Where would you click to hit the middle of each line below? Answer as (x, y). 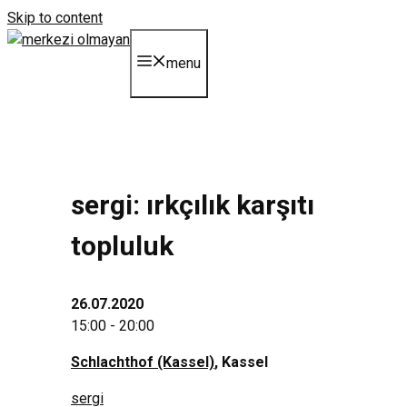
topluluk (122, 245)
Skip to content (55, 18)
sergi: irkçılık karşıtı (193, 204)
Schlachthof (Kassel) (143, 362)
